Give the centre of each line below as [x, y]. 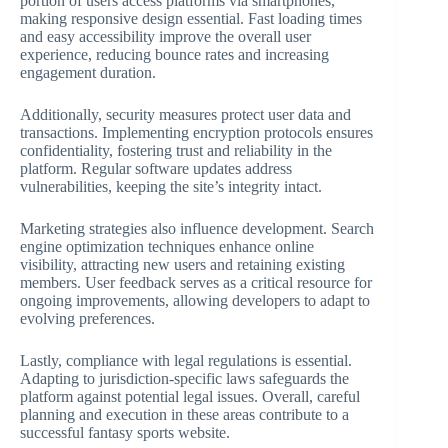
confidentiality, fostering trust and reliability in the [176, 151]
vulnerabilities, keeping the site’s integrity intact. [171, 187]
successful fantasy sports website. [125, 433]
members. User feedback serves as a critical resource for [196, 283]
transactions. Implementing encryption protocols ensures [196, 133]
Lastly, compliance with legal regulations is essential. [186, 361]
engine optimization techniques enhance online [167, 247]
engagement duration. [88, 73]
